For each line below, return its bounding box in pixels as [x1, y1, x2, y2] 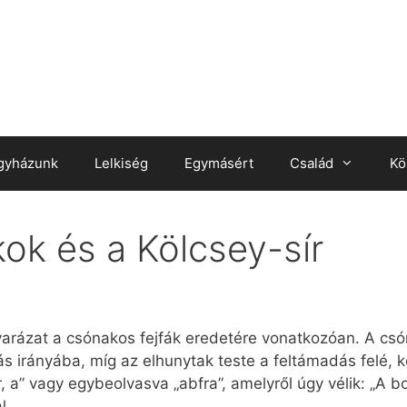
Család [290, 154, 333, 172]
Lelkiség [94, 154, 148, 172]
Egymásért [184, 154, 253, 172]
